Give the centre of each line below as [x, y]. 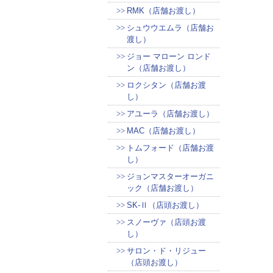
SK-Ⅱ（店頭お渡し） [165, 205]
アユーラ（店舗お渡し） [170, 114]
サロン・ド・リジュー [166, 251]
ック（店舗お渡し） [162, 188]
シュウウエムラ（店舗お [170, 28]
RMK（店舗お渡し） [163, 11]
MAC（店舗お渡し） [163, 131]
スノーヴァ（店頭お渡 [166, 222]
